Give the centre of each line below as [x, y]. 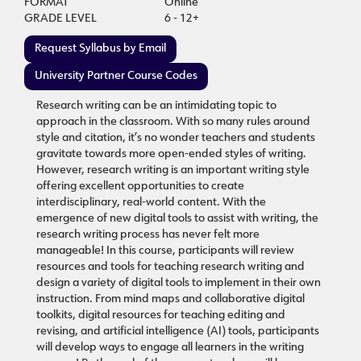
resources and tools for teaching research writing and [170, 267]
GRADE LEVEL [60, 19]
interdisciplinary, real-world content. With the [151, 203]
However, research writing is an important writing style [173, 170]
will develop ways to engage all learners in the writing [170, 348]
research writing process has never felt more [148, 235]
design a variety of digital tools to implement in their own [178, 283]
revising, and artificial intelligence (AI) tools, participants [178, 332]
